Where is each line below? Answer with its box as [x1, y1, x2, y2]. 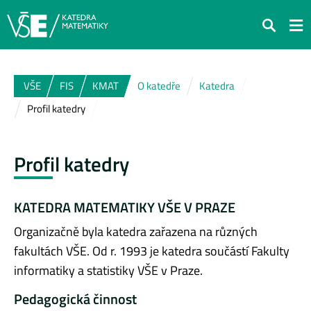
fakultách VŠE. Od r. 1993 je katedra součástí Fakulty [14, 241, 289, 260]
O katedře [137, 78, 180, 94]
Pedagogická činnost [14, 287, 137, 310]
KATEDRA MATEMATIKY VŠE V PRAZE [14, 196, 235, 218]
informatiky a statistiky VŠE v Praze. [14, 260, 203, 280]
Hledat [262, 26, 294, 43]
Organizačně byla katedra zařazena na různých [14, 221, 258, 241]
